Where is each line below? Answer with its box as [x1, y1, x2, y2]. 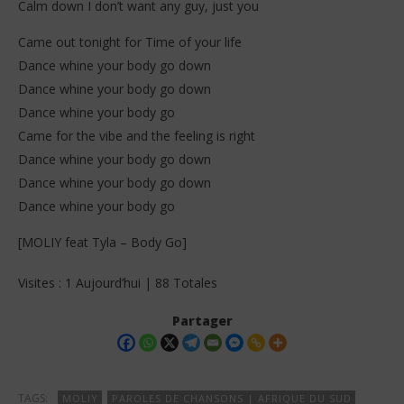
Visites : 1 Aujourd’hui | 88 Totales [18, 274, 217, 292]
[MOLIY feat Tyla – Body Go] [18, 234, 187, 252]
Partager [171, 312, 233, 330]
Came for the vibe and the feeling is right [18, 127, 255, 145]
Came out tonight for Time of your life [18, 33, 242, 51]
